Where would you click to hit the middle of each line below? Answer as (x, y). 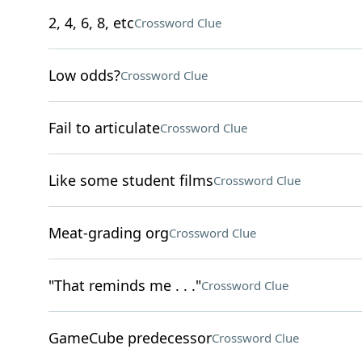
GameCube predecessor (130, 338)
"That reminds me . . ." (124, 285)
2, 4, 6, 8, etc (91, 23)
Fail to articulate (104, 128)
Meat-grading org (108, 233)
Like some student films (130, 180)
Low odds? (84, 75)
